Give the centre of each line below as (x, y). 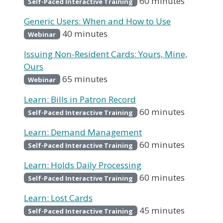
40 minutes (85, 33)
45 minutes (162, 210)
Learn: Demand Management (83, 132)
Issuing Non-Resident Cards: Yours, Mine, (106, 54)
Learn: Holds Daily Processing (83, 165)
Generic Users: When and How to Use (97, 21)
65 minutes (85, 79)
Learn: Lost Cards (58, 198)
